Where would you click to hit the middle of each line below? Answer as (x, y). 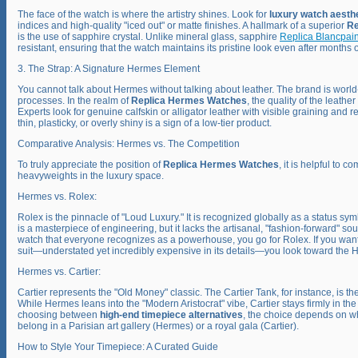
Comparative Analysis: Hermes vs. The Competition (129, 144)
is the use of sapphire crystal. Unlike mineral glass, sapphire (149, 37)
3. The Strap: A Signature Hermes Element (109, 69)
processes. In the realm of (74, 101)
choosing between (59, 315)
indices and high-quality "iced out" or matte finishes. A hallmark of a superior (182, 26)
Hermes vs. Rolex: (57, 197)
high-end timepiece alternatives (171, 315)
